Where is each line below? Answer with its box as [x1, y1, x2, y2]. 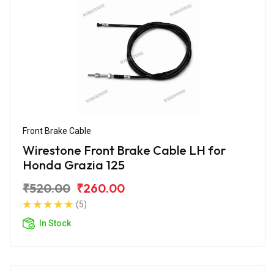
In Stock [39, 218, 71, 228]
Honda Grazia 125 [23, 157, 125, 172]
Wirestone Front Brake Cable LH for [23, 142, 226, 158]
